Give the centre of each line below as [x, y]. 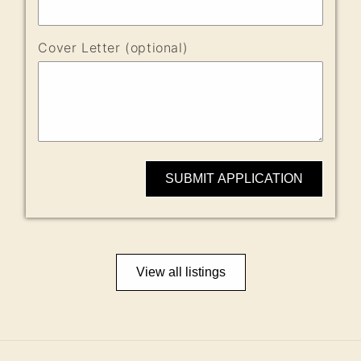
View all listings [180, 272]
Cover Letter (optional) [113, 47]
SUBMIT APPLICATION [234, 178]
